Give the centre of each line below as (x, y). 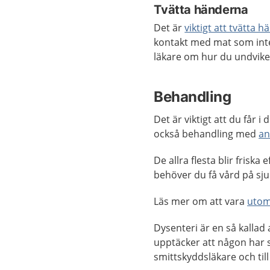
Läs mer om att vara (201, 201)
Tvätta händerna (201, 10)
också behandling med (206, 134)
